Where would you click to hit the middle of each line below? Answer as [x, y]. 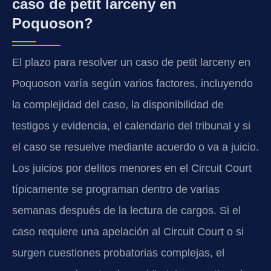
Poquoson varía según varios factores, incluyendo [132, 84]
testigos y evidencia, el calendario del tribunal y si [131, 126]
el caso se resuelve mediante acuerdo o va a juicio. [135, 147]
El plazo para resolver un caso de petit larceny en [131, 63]
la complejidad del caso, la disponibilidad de [118, 105]
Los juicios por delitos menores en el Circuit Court [132, 168]
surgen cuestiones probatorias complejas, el [118, 253]
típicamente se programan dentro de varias [116, 190]
